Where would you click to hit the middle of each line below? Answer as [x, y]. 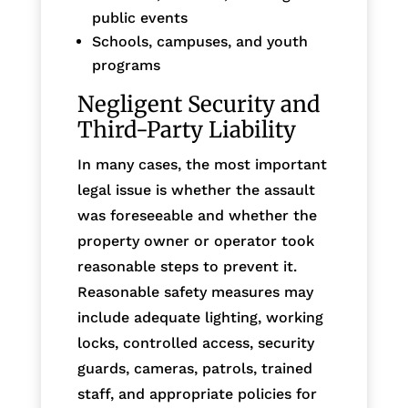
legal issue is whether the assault [196, 189]
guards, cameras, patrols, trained [194, 368]
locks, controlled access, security [195, 342]
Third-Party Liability [186, 129]
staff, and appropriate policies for [197, 393]
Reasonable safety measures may [195, 291]
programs [126, 65]
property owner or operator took [195, 240]
